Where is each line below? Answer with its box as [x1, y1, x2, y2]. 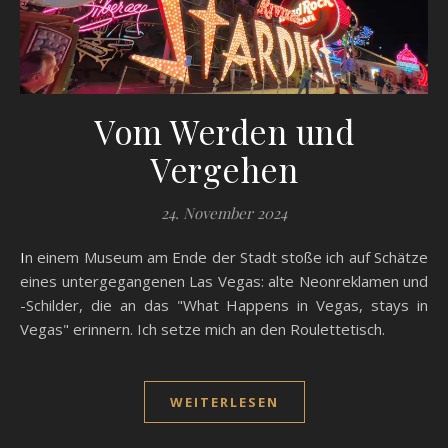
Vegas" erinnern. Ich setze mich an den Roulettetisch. [20, 318, 385, 339]
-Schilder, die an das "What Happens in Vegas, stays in [20, 294, 428, 315]
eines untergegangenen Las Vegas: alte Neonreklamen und [20, 270, 428, 291]
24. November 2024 [161, 202, 287, 223]
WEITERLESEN [169, 392, 279, 411]
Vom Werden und [94, 108, 354, 153]
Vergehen [150, 146, 298, 191]
